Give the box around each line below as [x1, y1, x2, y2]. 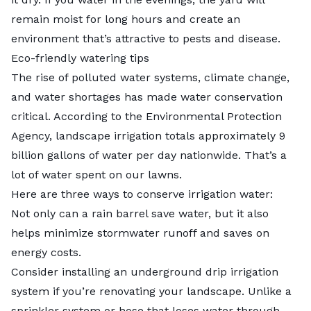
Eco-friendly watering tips [11, 51, 149, 65]
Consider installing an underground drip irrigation [11, 264, 278, 278]
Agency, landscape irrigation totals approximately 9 [11, 128, 285, 142]
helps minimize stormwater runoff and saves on [11, 226, 269, 239]
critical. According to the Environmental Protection [11, 109, 282, 123]
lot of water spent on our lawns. [11, 167, 185, 181]
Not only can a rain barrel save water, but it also [11, 206, 269, 220]
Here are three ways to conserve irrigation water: [11, 187, 276, 201]
